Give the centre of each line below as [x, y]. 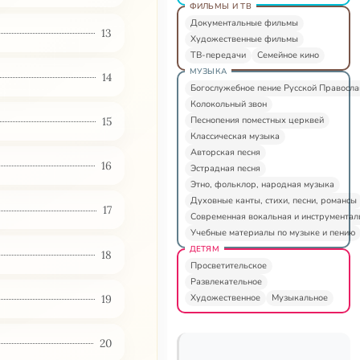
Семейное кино [288, 55]
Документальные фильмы [244, 22]
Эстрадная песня [225, 168]
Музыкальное [299, 297]
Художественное [225, 297]
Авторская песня [225, 152]
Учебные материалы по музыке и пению [272, 232]
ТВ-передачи [218, 55]
